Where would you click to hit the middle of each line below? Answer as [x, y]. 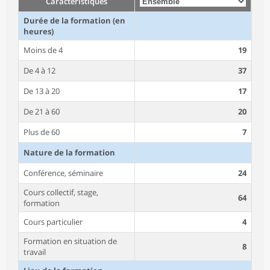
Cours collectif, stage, [61, 192]
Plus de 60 [42, 132]
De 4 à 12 [39, 70]
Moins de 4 [43, 50]
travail [35, 252]
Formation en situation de [70, 241]
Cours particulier [53, 221]
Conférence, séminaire [63, 173]
